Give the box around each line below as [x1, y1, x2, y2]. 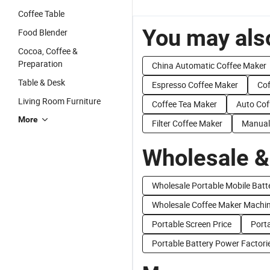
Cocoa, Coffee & [18, 45, 78, 57]
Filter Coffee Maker [152, 118, 222, 129]
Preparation [18, 58, 63, 69]
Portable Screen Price [152, 218, 231, 230]
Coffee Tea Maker [152, 98, 217, 110]
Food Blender [18, 27, 67, 38]
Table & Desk [18, 77, 65, 88]
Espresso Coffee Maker [152, 79, 238, 90]
